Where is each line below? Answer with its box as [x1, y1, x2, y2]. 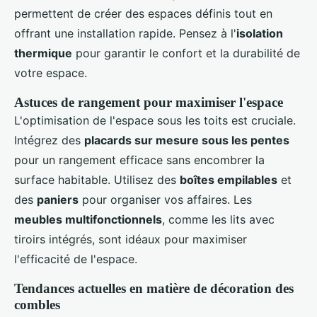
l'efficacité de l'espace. [14, 252, 137, 267]
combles [14, 297, 60, 313]
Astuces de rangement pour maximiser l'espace [14, 95, 283, 110]
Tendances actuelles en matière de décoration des [14, 281, 294, 296]
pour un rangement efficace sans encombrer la [14, 153, 265, 168]
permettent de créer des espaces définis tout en [14, 6, 272, 21]
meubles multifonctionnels [14, 212, 162, 227]
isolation [236, 26, 283, 41]
